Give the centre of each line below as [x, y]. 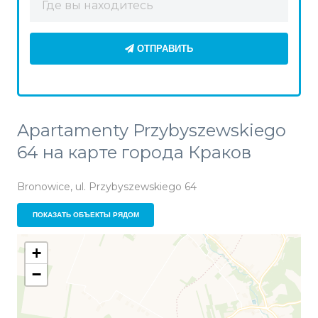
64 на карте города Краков [134, 153]
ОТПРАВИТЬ [165, 48]
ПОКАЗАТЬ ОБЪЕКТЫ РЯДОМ [86, 215]
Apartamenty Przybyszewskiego [152, 131]
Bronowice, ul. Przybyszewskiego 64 [107, 187]
